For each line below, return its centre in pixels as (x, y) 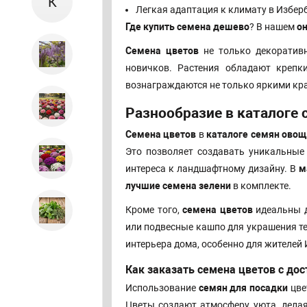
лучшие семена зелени (178, 186)
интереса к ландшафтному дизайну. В (212, 169)
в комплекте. (261, 186)
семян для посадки (243, 288)
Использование (162, 288)
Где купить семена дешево (187, 27)
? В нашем (273, 27)
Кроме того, (154, 210)
